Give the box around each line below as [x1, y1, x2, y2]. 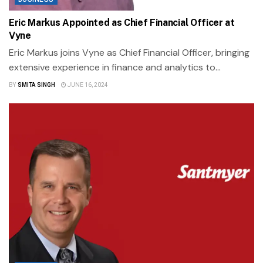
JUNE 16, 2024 [66, 80, 108, 89]
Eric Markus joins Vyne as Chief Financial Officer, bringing [9, 46, 249, 59]
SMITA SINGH [17, 80, 55, 89]
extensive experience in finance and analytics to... [9, 60, 221, 73]
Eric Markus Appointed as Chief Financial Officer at [9, 16, 235, 28]
